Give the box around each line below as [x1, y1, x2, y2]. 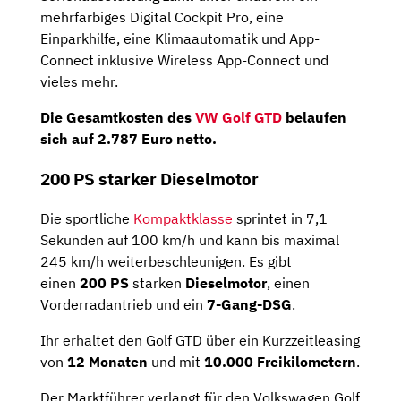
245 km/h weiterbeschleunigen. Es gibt [40, 252, 292, 271]
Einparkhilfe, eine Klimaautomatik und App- [40, 30, 320, 47]
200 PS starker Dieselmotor [40, 167, 259, 190]
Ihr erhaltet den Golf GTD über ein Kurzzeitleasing [40, 331, 360, 350]
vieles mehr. [40, 73, 118, 90]
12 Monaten [67, 353, 148, 371]
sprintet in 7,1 [233, 209, 328, 228]
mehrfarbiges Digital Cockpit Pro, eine [40, 8, 284, 26]
